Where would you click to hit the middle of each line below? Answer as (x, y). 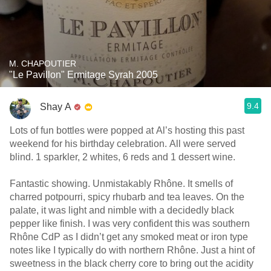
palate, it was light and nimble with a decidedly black (122, 210)
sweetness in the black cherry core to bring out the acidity (132, 263)
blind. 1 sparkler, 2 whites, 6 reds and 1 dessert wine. (122, 157)
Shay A (56, 106)
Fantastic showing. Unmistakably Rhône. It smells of (121, 184)
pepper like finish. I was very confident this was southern (130, 224)
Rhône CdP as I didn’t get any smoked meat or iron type (129, 237)
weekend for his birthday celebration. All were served (123, 144)
